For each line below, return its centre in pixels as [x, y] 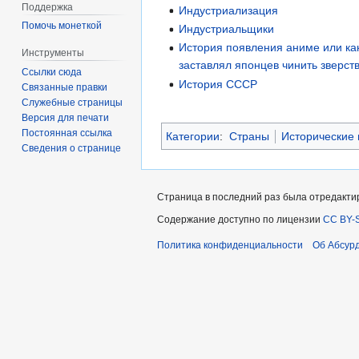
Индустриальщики [227, 29]
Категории [193, 137]
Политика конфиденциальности [230, 246]
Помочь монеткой [62, 26]
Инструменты [53, 53]
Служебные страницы [73, 103]
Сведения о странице [72, 149]
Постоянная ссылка [67, 133]
